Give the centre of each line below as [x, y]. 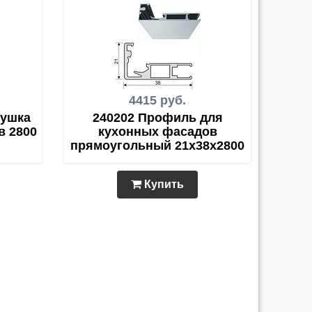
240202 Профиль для [157, 118]
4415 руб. [157, 100]
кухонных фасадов [157, 132]
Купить [163, 184]
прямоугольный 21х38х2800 [157, 146]
